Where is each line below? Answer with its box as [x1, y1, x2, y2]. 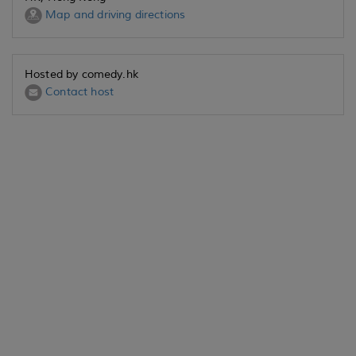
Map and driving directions [42, 8, 186, 22]
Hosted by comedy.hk [25, 68, 138, 81]
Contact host [42, 85, 114, 99]
